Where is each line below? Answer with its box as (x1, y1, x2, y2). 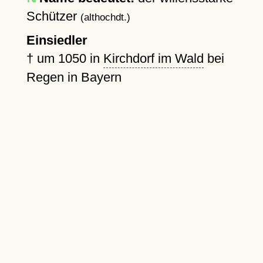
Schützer (26, 9, 80, 23)
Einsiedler (26, 33, 87, 48)
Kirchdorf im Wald (103, 51, 204, 66)
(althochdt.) (80, 12, 130, 22)
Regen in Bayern (26, 70, 122, 85)
